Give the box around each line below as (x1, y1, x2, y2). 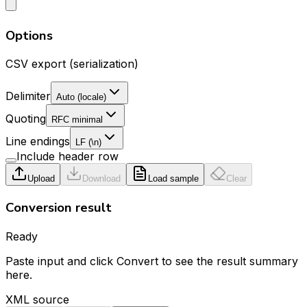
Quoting (5, 112, 46, 126)
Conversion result (5, 199, 112, 217)
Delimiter (5, 89, 51, 103)
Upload (27, 173, 55, 184)
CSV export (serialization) (5, 57, 138, 71)
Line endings (5, 134, 70, 149)
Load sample (148, 173, 199, 184)
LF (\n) (75, 137, 101, 148)
